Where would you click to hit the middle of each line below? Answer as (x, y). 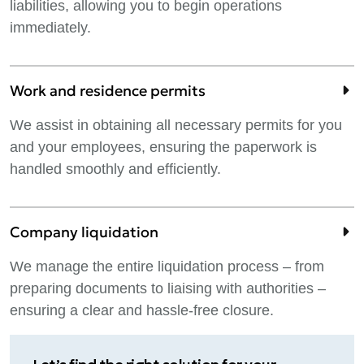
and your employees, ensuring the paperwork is (163, 147)
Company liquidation (84, 232)
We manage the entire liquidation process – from (167, 266)
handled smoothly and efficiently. (115, 169)
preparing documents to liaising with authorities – (168, 288)
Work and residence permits (108, 91)
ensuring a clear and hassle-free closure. (142, 310)
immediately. (50, 28)
